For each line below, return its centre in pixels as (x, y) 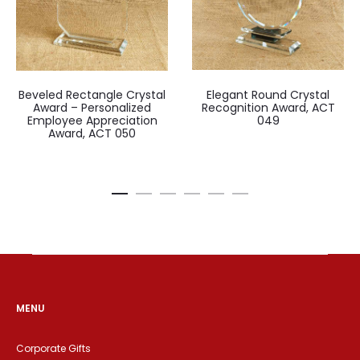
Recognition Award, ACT (268, 107)
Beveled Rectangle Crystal (92, 94)
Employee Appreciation (92, 120)
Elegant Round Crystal (268, 94)
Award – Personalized (92, 107)
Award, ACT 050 (92, 133)
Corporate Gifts (53, 348)
